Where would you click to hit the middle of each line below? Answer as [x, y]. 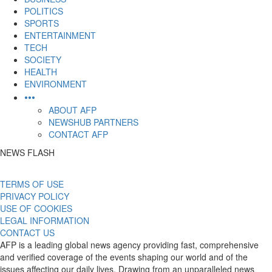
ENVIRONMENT [56, 84]
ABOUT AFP [73, 110]
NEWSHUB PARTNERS [93, 122]
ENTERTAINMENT [60, 35]
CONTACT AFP [78, 134]
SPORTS [42, 23]
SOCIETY [43, 59]
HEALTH [41, 72]
